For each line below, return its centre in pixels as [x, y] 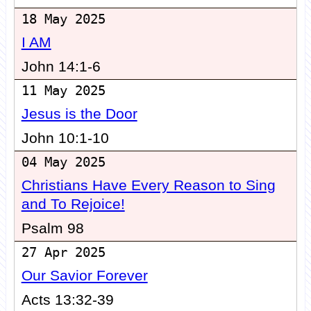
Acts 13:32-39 [67, 300]
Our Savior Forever [84, 276]
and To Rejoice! [73, 204]
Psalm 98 [52, 229]
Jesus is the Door [79, 114]
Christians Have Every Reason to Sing [148, 186]
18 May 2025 [63, 19]
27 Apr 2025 [63, 253]
